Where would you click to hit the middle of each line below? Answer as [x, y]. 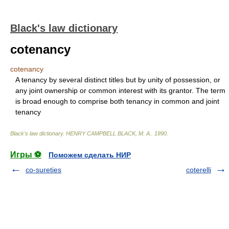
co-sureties [43, 170]
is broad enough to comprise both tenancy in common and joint [117, 101]
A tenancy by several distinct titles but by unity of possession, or [118, 80]
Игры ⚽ [26, 155]
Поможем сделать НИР [90, 155]
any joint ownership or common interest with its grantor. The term [120, 90]
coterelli [199, 170]
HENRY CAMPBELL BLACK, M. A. [109, 133]
